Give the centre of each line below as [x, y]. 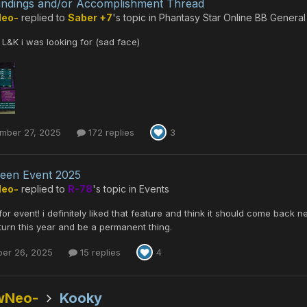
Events [154, 189]
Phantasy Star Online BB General [232, 17]
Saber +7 [90, 17]
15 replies [99, 252]
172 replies [110, 132]
